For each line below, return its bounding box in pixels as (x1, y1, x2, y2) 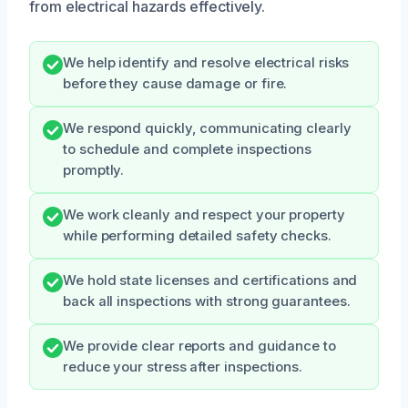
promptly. (63, 161, 125, 178)
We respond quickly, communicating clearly (63, 119, 352, 137)
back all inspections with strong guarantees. (63, 292, 351, 310)
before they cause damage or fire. (63, 75, 288, 92)
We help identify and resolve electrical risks (63, 54, 350, 71)
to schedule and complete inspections (63, 140, 312, 158)
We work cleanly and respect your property (63, 206, 345, 223)
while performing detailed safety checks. (63, 227, 331, 244)
